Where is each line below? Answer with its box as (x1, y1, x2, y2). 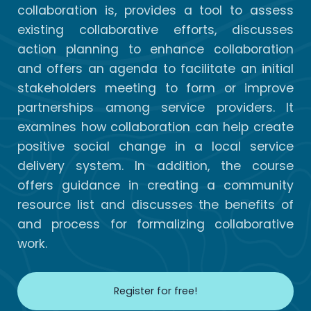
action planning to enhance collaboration (17, 41, 294, 58)
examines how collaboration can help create (17, 119, 294, 136)
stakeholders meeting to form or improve (17, 80, 294, 97)
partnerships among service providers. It (17, 99, 294, 117)
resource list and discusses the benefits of (17, 196, 294, 214)
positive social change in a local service (17, 138, 294, 155)
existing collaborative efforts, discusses (17, 22, 294, 39)
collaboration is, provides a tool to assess (17, 2, 294, 19)
